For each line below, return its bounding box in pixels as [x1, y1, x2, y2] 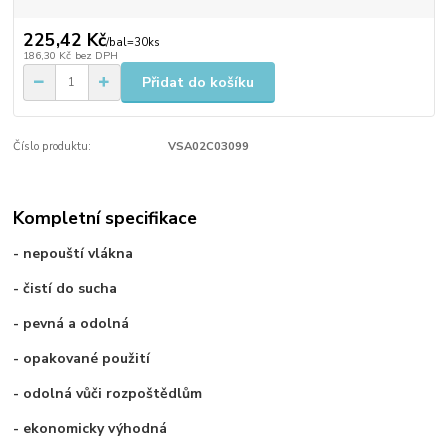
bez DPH [74, 48, 118, 64]
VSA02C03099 [167, 139, 249, 155]
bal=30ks [108, 35, 160, 51]
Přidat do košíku [142, 72, 254, 92]
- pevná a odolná [13, 313, 130, 333]
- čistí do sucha [13, 278, 118, 298]
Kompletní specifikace [13, 205, 198, 230]
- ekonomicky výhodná [13, 418, 168, 438]
